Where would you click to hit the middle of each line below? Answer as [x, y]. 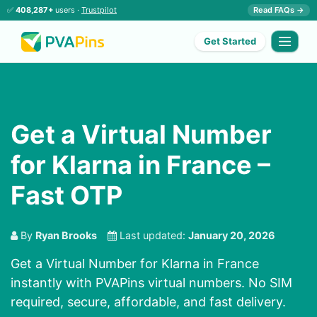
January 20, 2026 [232, 236]
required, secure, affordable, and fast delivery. [148, 302]
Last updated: [152, 236]
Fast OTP [67, 196]
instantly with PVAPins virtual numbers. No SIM [151, 283]
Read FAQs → [279, 10]
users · [67, 10]
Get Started [230, 41]
